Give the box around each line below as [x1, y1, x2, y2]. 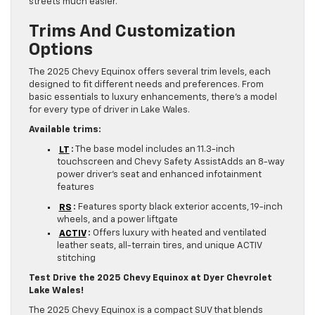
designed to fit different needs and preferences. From [29, 80, 264, 90]
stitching [57, 254, 98, 264]
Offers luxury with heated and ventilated [91, 229, 267, 238]
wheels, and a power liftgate [57, 215, 178, 225]
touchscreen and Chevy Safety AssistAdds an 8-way [57, 157, 285, 167]
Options [29, 41, 93, 59]
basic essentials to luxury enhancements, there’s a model [29, 93, 277, 103]
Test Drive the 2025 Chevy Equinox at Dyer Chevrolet [29, 274, 272, 283]
